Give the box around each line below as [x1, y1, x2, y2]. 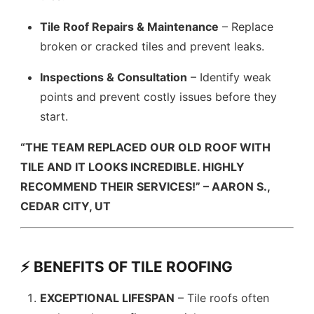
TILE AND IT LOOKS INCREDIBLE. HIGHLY [20, 160, 245, 174]
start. [40, 109, 69, 123]
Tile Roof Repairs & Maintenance [40, 20, 219, 34]
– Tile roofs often [175, 291, 270, 305]
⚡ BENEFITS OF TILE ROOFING [20, 258, 233, 275]
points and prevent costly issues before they [40, 90, 278, 104]
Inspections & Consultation [40, 70, 188, 84]
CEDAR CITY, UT [20, 199, 111, 213]
